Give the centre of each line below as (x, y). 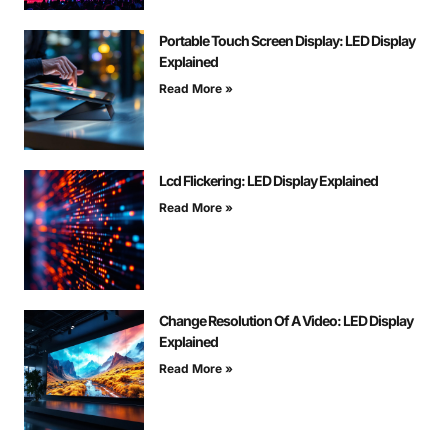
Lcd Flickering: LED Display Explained (268, 181)
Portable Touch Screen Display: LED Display (287, 41)
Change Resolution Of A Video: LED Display (286, 321)
